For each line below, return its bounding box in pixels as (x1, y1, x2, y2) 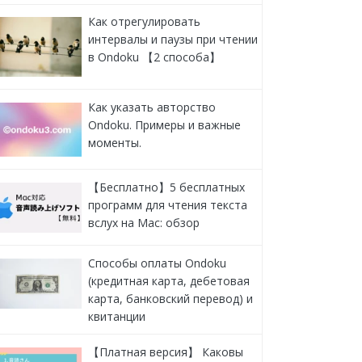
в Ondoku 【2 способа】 (87, 49, 221, 65)
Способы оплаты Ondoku (87, 255, 226, 271)
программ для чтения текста (87, 196, 247, 213)
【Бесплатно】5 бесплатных (87, 179, 245, 195)
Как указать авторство (87, 99, 216, 115)
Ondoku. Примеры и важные (87, 116, 241, 133)
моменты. (87, 134, 141, 150)
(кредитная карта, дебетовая (87, 272, 250, 288)
